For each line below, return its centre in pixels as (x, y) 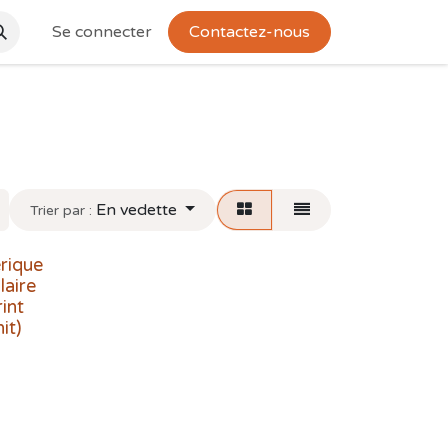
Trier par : (61, 210)
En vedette (137, 210)
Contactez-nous (249, 32)
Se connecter (102, 32)
